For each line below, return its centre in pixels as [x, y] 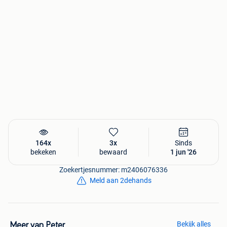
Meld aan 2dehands [121, 181]
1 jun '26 [184, 152]
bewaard [113, 152]
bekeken [44, 152]
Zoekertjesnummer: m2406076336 [113, 170]
